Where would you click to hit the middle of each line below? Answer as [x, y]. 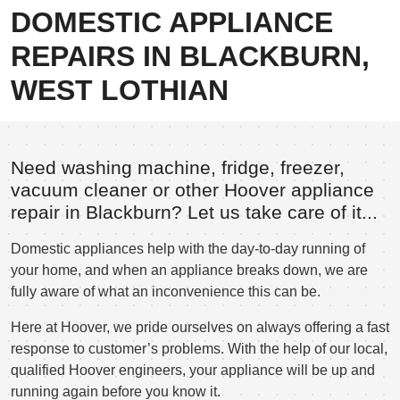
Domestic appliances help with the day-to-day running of [188, 248]
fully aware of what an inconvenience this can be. [166, 291]
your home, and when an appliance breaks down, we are [189, 270]
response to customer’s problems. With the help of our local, [199, 348]
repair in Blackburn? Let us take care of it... [194, 212]
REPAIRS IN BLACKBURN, [190, 56]
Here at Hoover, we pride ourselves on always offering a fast [200, 327]
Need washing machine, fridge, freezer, [178, 167]
